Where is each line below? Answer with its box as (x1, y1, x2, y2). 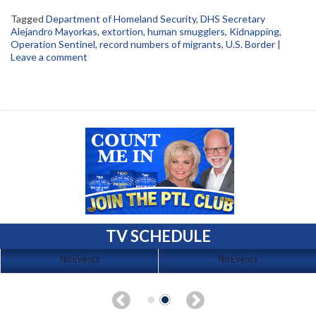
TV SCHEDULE (105, 226, 211, 245)
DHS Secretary (200, 13, 265, 25)
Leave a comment (11, 51, 87, 63)
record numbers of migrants (99, 38, 221, 51)
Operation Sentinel (11, 38, 95, 51)
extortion (102, 25, 143, 38)
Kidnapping (229, 25, 279, 38)
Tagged (11, 13, 46, 25)
